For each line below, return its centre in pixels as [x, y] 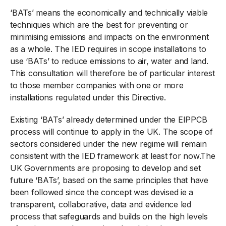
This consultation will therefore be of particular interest [112, 73]
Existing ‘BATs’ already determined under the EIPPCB [109, 120]
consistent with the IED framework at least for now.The [113, 156]
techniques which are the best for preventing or [99, 25]
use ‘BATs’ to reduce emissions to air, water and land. [109, 61]
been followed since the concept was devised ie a [102, 192]
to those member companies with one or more [97, 85]
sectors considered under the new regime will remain [108, 144]
